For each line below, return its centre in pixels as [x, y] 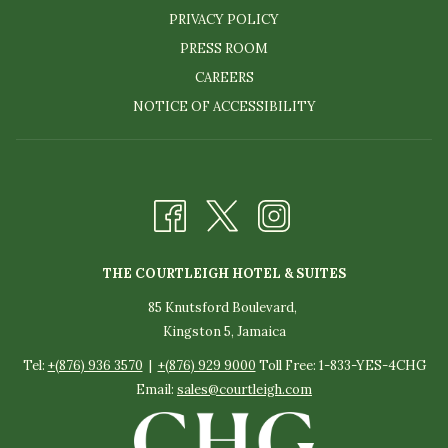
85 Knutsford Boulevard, [224, 307]
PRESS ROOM [224, 48]
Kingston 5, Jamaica [224, 331]
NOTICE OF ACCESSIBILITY [224, 106]
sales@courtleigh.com [244, 389]
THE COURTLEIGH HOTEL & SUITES [224, 273]
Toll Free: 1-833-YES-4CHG [340, 365]
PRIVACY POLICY [224, 19]
